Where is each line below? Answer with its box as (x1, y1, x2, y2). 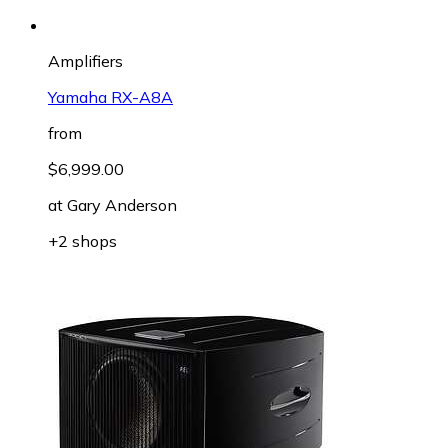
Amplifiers (48, 50, 123, 71)
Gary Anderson (67, 194, 177, 215)
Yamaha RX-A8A (48, 86, 173, 107)
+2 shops (48, 230, 117, 251)
